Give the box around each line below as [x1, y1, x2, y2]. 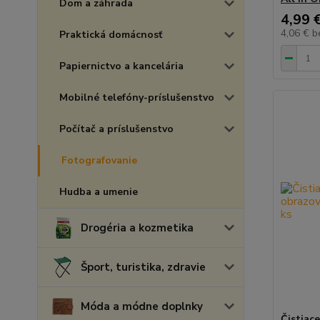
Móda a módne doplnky [81, 299, 203, 314]
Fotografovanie [61, 154, 137, 167]
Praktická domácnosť [59, 28, 162, 41]
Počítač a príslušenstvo [59, 122, 174, 136]
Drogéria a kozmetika [81, 221, 194, 235]
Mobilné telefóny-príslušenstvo [59, 91, 214, 104]
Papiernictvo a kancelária [59, 59, 184, 73]
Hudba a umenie [59, 185, 138, 199]
